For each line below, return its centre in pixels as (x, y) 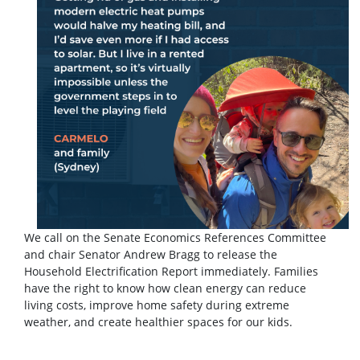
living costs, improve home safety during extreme (157, 305)
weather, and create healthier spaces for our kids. (158, 322)
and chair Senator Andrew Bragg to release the (151, 254)
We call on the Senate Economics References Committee (175, 237)
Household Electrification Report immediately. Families (171, 271)
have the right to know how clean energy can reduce (165, 288)
